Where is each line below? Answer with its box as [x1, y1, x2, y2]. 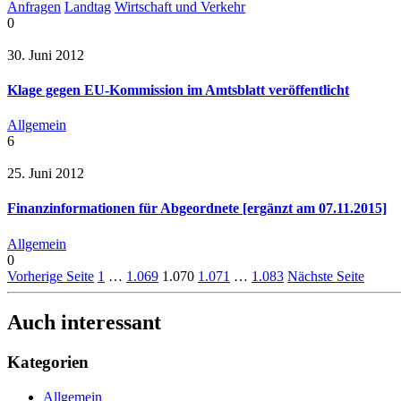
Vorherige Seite [7, 268, 94, 284]
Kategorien [7, 353, 89, 372]
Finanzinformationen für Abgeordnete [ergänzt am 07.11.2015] [7, 200, 387, 217]
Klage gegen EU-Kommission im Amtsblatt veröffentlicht [7, 81, 349, 98]
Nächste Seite [287, 268, 364, 284]
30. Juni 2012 [7, 47, 84, 63]
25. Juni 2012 [7, 166, 84, 182]
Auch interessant [7, 311, 161, 335]
